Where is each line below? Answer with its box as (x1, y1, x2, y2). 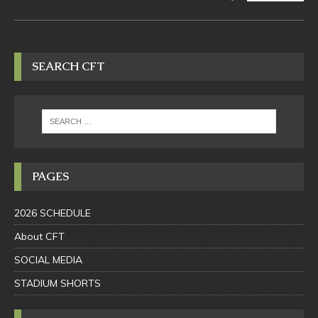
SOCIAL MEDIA (14, 253, 82, 266)
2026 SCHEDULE (14, 206, 91, 219)
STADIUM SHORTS (14, 276, 101, 290)
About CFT (14, 229, 65, 243)
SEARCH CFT (32, 59, 104, 75)
